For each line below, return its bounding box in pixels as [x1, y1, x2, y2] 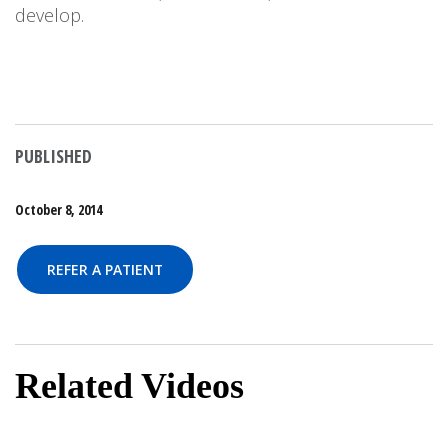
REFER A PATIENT [47, 260, 163, 279]
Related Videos [15, 366, 244, 406]
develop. [15, 3, 84, 27]
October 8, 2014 [15, 200, 102, 219]
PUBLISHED [15, 144, 92, 168]
